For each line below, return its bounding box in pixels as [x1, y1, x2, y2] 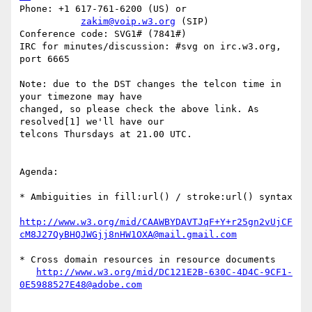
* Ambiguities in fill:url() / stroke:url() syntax [19, 192, 292, 203]
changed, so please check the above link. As [19, 104, 259, 115]
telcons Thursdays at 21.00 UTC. [19, 129, 192, 140]
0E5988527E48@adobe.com [19, 279, 142, 290]
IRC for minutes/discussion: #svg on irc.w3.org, [19, 41, 281, 52]
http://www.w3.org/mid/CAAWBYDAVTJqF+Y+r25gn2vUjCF [19, 217, 292, 228]
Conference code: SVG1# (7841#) [19, 29, 187, 40]
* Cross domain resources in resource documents [19, 254, 276, 265]
